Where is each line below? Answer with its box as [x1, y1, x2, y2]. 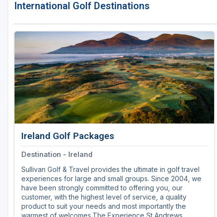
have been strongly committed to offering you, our [21, 184, 183, 192]
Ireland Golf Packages [21, 130, 114, 142]
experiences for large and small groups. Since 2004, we [21, 174, 201, 183]
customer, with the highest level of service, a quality [21, 193, 186, 201]
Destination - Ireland [21, 150, 93, 159]
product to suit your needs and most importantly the [21, 202, 186, 211]
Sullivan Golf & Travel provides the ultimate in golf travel [21, 165, 200, 174]
